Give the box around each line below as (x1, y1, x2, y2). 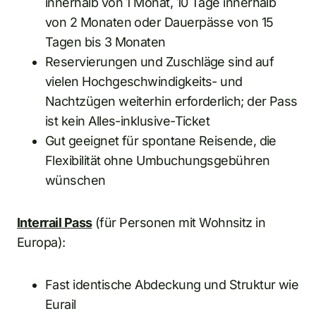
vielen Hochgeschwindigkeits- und (45, 73, 243, 89)
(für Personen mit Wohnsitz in (92, 214, 266, 230)
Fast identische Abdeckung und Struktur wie (45, 276, 299, 292)
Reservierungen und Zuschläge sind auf (45, 54, 274, 69)
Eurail (45, 296, 76, 312)
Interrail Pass (17, 214, 92, 230)
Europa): (17, 234, 66, 250)
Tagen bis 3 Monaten (45, 34, 166, 49)
